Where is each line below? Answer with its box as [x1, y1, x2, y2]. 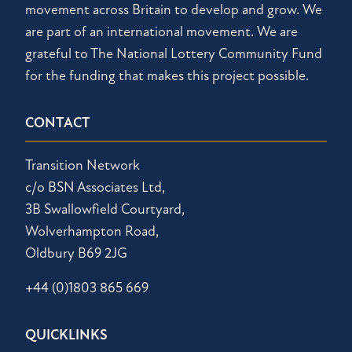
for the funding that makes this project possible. [25, 68, 309, 85]
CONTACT [25, 115, 90, 132]
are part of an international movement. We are [25, 24, 298, 41]
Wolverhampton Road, [25, 223, 159, 240]
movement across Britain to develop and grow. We [25, 2, 322, 19]
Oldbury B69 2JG [25, 245, 127, 262]
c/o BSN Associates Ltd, [25, 179, 165, 196]
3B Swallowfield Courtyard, [25, 201, 185, 218]
